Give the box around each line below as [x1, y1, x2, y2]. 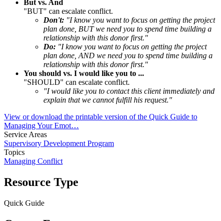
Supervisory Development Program [4, 139, 114, 147]
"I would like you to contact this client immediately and [43, 86, 215, 95]
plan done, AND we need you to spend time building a [43, 51, 213, 60]
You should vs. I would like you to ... [24, 69, 144, 77]
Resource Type [4, 175, 78, 188]
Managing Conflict [4, 156, 63, 165]
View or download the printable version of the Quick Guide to [4, 112, 197, 121]
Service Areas [4, 130, 47, 139]
